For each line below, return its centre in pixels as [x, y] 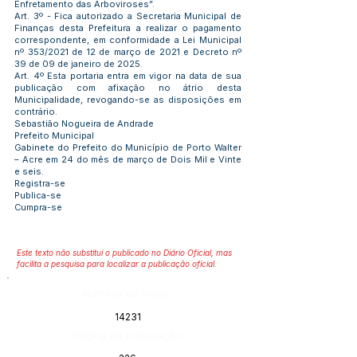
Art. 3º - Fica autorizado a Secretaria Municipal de [128, 16]
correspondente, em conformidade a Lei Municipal [128, 40]
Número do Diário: [127, 293]
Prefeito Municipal [54, 135]
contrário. [36, 112]
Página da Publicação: [128, 335]
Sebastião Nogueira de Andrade [84, 124]
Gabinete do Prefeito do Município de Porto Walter [128, 147]
